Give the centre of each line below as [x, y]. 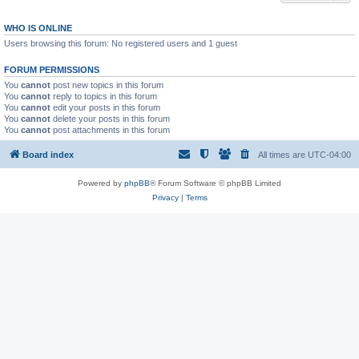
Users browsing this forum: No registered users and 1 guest [121, 43]
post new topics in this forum [107, 85]
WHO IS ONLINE [38, 28]
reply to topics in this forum [104, 96]
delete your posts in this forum [110, 119]
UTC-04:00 [329, 154]
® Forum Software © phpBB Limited [216, 183]
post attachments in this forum [110, 130]
